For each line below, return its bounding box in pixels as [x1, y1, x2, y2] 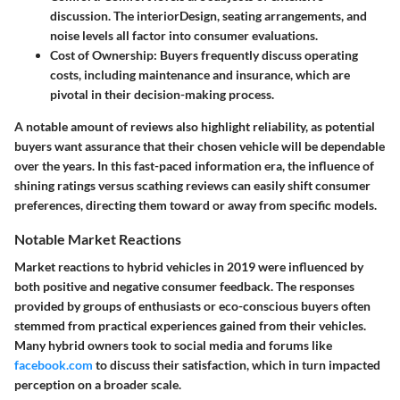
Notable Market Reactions [14, 229, 181, 247]
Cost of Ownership [50, 46, 154, 62]
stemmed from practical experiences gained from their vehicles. [14, 318, 366, 333]
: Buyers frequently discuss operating [154, 46, 358, 62]
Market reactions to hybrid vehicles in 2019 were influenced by [14, 259, 363, 274]
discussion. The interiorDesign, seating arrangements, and [50, 7, 367, 23]
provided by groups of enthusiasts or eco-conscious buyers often [14, 298, 371, 313]
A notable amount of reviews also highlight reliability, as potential [14, 118, 375, 134]
